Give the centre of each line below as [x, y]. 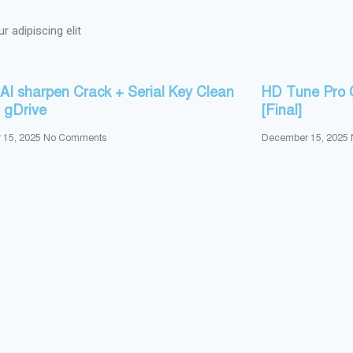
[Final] [282, 110]
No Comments [75, 137]
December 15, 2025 [306, 137]
